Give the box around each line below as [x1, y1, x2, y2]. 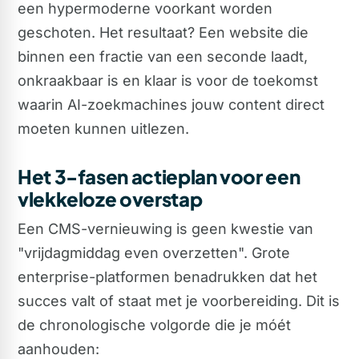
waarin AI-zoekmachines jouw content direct [18, 95, 325, 113]
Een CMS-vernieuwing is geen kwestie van [18, 220, 313, 238]
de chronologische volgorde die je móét [18, 317, 291, 334]
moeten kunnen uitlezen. [18, 119, 189, 137]
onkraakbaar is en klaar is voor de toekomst [18, 71, 318, 89]
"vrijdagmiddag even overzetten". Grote [18, 244, 290, 262]
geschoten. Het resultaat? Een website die [18, 23, 309, 41]
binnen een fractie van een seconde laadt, [18, 47, 308, 65]
